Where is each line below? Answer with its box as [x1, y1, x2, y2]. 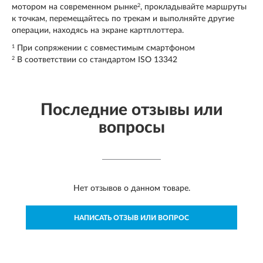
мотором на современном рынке [12, 3, 137, 12]
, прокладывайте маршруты [140, 3, 247, 12]
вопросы [98, 119, 165, 136]
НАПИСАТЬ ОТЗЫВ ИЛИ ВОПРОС [74, 214, 189, 222]
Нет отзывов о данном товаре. [73, 184, 190, 193]
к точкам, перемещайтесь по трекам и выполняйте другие [12, 15, 234, 23]
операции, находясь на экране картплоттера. [12, 26, 184, 35]
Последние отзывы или [41, 102, 222, 119]
